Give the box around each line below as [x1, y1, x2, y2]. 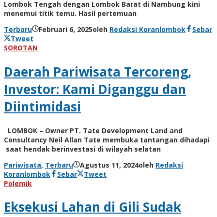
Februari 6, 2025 [39, 25, 93, 34]
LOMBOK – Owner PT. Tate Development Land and [4, 125, 183, 135]
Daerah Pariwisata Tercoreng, [4, 63, 191, 81]
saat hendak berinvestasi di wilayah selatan [4, 144, 161, 154]
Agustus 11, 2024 [80, 160, 139, 170]
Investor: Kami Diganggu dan [4, 80, 186, 98]
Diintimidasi [4, 98, 81, 116]
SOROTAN [4, 43, 38, 53]
